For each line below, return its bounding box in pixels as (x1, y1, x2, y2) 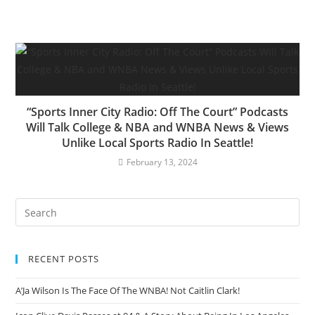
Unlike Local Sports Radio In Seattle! (62, 135, 253, 150)
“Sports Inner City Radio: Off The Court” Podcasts (27, 104, 288, 120)
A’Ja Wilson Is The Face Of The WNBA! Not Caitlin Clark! (15, 284, 240, 297)
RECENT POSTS (28, 252, 100, 265)
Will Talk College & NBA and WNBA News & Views (26, 120, 289, 135)
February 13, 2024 (126, 156, 198, 168)
